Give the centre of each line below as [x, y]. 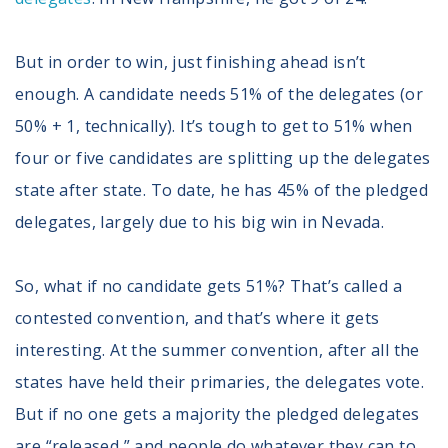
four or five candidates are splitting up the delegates [223, 157]
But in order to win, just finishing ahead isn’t [190, 61]
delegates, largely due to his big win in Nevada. [200, 221]
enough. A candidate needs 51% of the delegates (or [219, 93]
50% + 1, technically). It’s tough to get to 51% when [214, 125]
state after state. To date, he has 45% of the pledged [222, 189]
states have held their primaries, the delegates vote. [220, 381]
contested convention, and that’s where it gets [197, 317]
